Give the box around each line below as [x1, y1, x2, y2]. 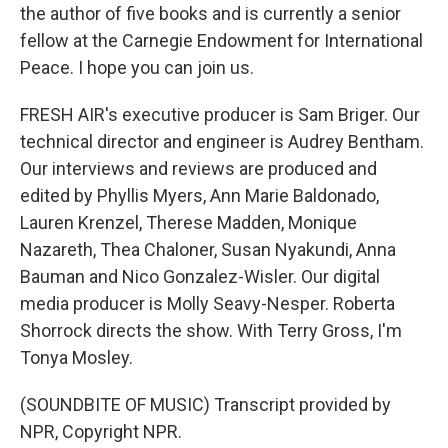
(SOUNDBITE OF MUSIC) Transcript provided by [20, 394, 391, 415]
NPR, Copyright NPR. [20, 421, 182, 442]
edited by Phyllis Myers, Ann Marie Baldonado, [20, 185, 379, 206]
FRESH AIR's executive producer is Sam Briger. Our [20, 104, 420, 125]
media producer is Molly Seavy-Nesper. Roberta [20, 293, 395, 314]
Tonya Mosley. [20, 347, 133, 368]
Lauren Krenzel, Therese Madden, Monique [20, 212, 357, 233]
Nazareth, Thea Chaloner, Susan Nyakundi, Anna [20, 239, 396, 260]
